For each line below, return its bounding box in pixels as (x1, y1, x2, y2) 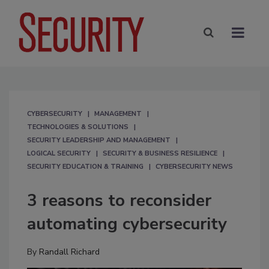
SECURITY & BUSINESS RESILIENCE (103, 148, 217, 158)
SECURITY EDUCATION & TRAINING (27, 162, 144, 171)
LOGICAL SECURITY (27, 148, 91, 158)
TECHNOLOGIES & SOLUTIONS (27, 122, 128, 131)
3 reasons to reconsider (27, 189, 211, 212)
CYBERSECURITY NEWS (156, 162, 233, 171)
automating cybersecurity (27, 212, 227, 235)
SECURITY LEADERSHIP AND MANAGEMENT (27, 135, 171, 145)
